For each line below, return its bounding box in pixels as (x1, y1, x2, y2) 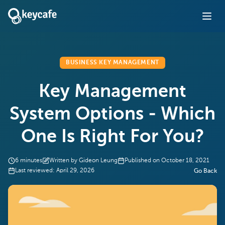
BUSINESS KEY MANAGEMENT (66, 60, 159, 66)
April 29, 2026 (56, 168, 94, 174)
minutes (20, 158, 42, 164)
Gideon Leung (79, 158, 118, 164)
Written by (49, 158, 77, 164)
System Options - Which (10, 105, 215, 124)
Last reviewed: (15, 168, 55, 174)
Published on (125, 158, 160, 164)
